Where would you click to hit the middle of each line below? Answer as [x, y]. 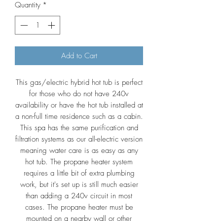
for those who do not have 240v [79, 94]
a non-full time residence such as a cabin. [79, 117]
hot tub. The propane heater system [79, 162]
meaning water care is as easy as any [79, 151]
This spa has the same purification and [79, 128]
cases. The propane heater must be [79, 207]
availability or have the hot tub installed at [79, 105]
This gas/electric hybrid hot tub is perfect [79, 83]
